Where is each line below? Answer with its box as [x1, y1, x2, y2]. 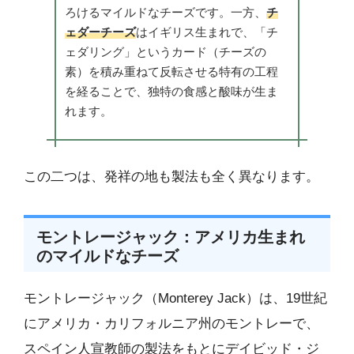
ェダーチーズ [64, 25, 136, 40]
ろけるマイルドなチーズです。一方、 [64, 6, 266, 20]
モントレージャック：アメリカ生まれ [36, 228, 305, 247]
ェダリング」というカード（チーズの [64, 45, 266, 59]
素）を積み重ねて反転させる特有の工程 [64, 65, 278, 79]
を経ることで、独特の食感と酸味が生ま [64, 85, 278, 99]
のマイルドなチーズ [36, 247, 179, 265]
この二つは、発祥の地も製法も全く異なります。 [24, 169, 319, 185]
